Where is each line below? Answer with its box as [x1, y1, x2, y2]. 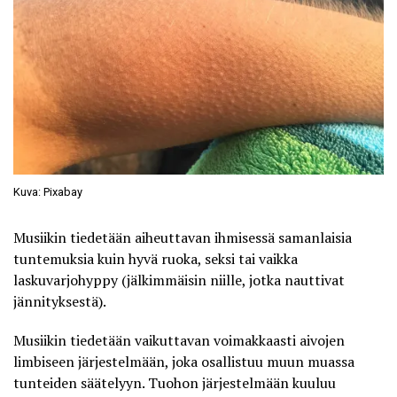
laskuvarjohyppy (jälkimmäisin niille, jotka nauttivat [13, 269, 345, 290]
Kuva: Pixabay [13, 184, 82, 198]
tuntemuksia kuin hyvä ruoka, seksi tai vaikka [13, 248, 298, 269]
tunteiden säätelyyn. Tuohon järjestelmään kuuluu [13, 372, 336, 393]
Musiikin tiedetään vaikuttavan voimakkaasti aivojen [13, 330, 345, 350]
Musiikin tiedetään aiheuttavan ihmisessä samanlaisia [13, 227, 352, 247]
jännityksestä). [13, 291, 106, 311]
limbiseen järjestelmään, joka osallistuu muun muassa [13, 351, 354, 371]
